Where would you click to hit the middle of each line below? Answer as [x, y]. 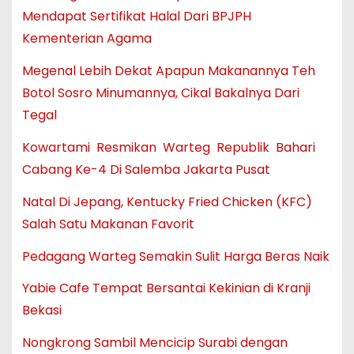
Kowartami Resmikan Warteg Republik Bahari [168, 148]
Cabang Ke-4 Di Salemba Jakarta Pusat [146, 170]
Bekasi [41, 311]
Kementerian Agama [87, 39]
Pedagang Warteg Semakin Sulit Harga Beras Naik [175, 256]
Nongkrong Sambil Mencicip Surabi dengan [154, 343]
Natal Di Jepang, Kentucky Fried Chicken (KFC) [167, 201]
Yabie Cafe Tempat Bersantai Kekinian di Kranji [166, 288]
